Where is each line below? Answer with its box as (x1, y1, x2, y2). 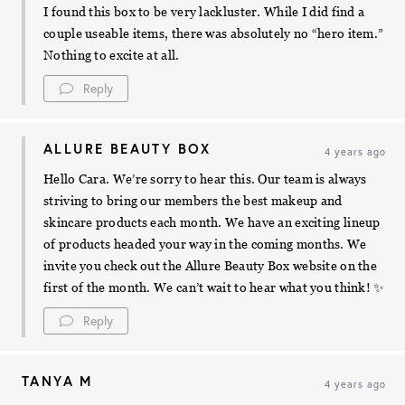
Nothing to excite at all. (43, 48, 180, 63)
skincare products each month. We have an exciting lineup (43, 215, 381, 231)
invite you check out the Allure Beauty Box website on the (43, 259, 378, 274)
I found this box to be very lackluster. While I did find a (43, 5, 365, 20)
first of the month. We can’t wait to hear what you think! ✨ (43, 280, 385, 296)
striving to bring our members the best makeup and (43, 193, 343, 209)
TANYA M (22, 372, 93, 391)
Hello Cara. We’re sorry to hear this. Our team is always (43, 172, 367, 187)
